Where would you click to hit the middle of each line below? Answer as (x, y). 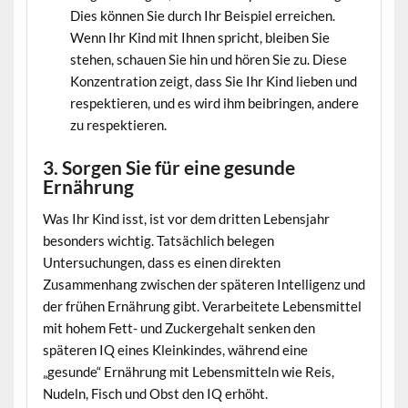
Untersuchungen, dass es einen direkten (161, 262)
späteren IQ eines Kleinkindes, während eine (175, 349)
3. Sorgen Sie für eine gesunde (168, 168)
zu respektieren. (118, 124)
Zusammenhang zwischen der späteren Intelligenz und (204, 284)
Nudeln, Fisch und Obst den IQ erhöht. (155, 393)
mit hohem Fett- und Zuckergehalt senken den (178, 327)
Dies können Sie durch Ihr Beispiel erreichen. (202, 15)
